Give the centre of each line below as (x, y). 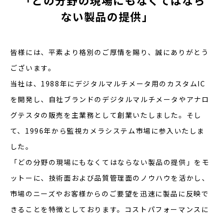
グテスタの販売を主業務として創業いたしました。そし (106, 115)
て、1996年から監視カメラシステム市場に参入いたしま (107, 131)
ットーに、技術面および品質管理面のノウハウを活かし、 (110, 178)
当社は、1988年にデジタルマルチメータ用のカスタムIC (108, 83)
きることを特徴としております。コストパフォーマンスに (110, 209)
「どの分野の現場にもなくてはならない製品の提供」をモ (110, 162)
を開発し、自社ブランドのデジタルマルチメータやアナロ (110, 99)
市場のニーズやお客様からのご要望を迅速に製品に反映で (110, 193)
